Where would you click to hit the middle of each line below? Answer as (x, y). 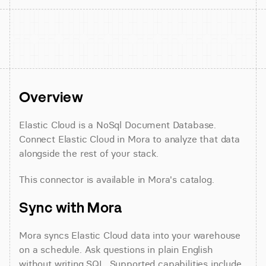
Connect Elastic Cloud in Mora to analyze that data (129, 139)
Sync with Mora (71, 207)
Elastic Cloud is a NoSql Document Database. (118, 125)
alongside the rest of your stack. (89, 153)
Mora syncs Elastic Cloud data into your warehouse (130, 235)
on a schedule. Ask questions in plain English (116, 249)
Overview (51, 97)
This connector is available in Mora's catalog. (117, 179)
